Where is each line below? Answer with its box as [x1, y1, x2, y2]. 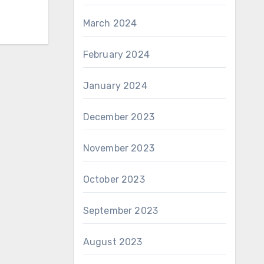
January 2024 [82, 80, 147, 91]
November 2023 [82, 143, 155, 154]
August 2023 [82, 236, 143, 247]
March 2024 [82, 18, 137, 29]
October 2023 [82, 174, 145, 185]
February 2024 [82, 49, 150, 60]
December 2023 [82, 111, 155, 123]
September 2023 [82, 205, 159, 216]
